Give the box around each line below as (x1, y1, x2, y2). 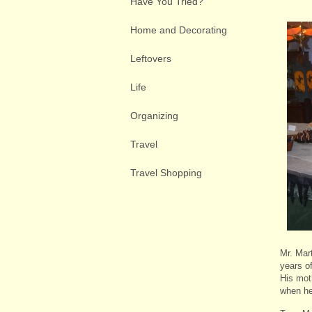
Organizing (130, 109, 178, 121)
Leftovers (130, 52, 171, 64)
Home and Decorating (130, 24, 227, 36)
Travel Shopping (130, 166, 202, 178)
